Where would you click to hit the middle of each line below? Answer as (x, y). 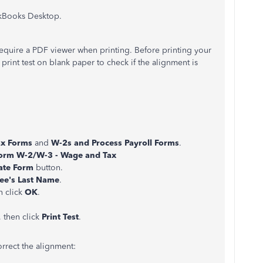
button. (48, 168)
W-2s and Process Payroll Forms (115, 143)
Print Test (60, 217)
